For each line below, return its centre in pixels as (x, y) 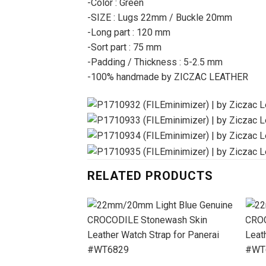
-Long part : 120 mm (129, 32)
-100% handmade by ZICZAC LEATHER (168, 77)
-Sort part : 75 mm (124, 47)
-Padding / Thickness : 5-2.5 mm (155, 62)
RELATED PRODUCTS (150, 175)
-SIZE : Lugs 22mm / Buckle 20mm (160, 17)
